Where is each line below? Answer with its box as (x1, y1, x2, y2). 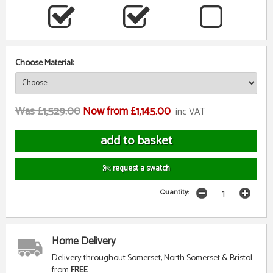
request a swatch (110, 162, 170, 175)
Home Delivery (52, 233, 116, 250)
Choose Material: (15, 55, 74, 70)
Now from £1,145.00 (83, 102, 171, 121)
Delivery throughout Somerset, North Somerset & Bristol (52, 250, 252, 266)
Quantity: (160, 186, 190, 198)
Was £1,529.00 (15, 102, 80, 121)
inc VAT (175, 104, 205, 119)
